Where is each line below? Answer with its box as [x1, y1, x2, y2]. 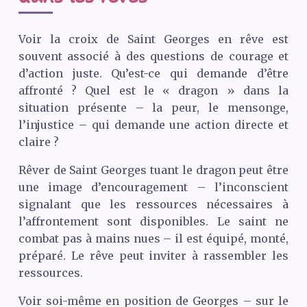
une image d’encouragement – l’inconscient [18, 180, 289, 195]
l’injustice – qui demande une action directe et [18, 118, 289, 132]
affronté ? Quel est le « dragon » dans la [18, 84, 289, 98]
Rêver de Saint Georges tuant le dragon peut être [18, 163, 289, 177]
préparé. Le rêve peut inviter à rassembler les [18, 249, 289, 263]
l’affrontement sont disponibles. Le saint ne [18, 214, 289, 229]
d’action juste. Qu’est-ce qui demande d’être [18, 66, 289, 81]
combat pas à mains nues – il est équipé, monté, [18, 232, 289, 246]
